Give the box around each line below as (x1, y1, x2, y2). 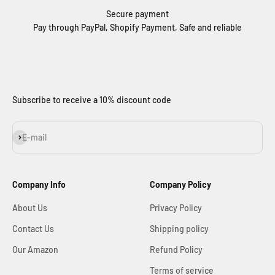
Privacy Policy (150, 203, 202, 213)
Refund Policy (150, 244, 203, 255)
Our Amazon (12, 244, 58, 255)
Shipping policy (150, 223, 209, 234)
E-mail (22, 132, 47, 142)
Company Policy (150, 179, 211, 190)
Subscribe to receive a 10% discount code (12, 95, 171, 105)
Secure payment (106, 9, 169, 19)
